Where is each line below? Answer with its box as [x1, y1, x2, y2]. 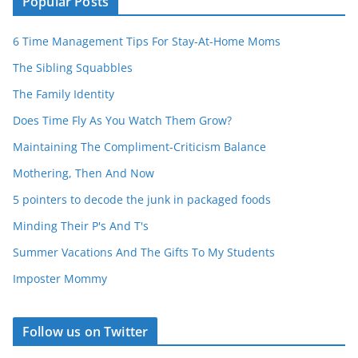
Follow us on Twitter [22, 322, 149, 340]
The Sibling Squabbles [13, 59, 133, 75]
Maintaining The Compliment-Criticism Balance [13, 138, 266, 154]
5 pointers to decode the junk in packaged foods [13, 191, 271, 207]
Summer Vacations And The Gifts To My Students [13, 244, 275, 260]
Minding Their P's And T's [13, 217, 149, 233]
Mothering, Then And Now [13, 165, 154, 181]
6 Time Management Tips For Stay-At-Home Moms [13, 33, 280, 49]
